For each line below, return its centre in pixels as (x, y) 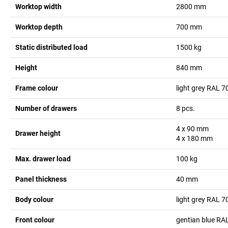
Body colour (34, 199)
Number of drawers (46, 108)
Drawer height (38, 134)
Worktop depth (39, 27)
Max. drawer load (43, 159)
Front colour (35, 220)
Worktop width (38, 6)
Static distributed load (51, 47)
